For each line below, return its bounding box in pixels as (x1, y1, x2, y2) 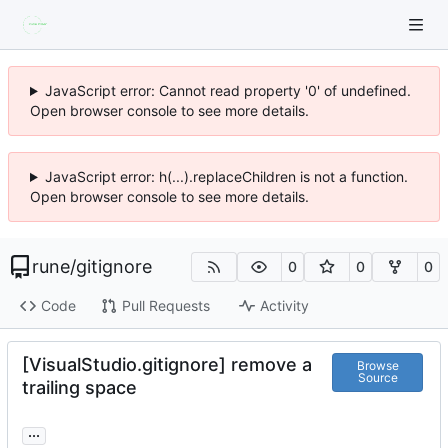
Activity (259, 297, 309, 315)
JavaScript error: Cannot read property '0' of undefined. (44, 82, 411, 99)
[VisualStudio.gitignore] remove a (22, 353, 312, 375)
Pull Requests (121, 297, 210, 315)
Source (357, 370, 398, 386)
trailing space (22, 376, 137, 398)
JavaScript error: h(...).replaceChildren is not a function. (44, 168, 408, 185)
